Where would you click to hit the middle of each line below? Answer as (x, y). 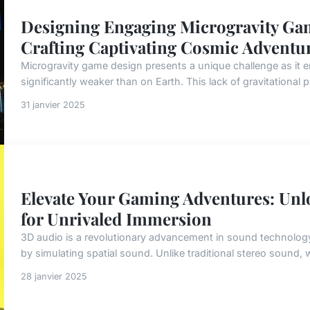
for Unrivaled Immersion (116, 218)
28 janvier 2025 (54, 276)
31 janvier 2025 (53, 104)
